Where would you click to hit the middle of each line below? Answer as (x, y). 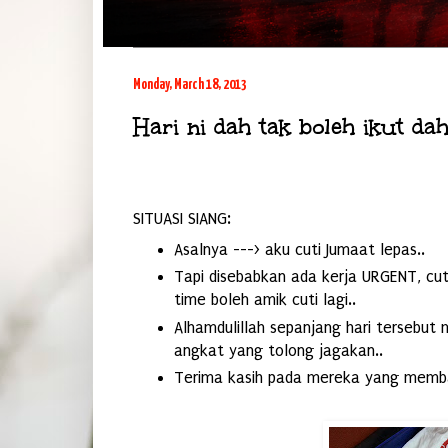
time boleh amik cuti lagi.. (264, 300)
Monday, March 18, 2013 (189, 85)
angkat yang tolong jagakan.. (278, 350)
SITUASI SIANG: (181, 219)
